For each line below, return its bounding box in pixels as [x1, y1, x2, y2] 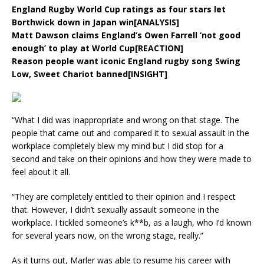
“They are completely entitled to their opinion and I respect [12, 191, 236, 203]
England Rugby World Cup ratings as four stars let [12, 4, 226, 15]
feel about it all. [12, 166, 70, 178]
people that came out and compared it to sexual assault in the [12, 127, 249, 139]
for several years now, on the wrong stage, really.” [12, 230, 203, 242]
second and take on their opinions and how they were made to [12, 153, 252, 165]
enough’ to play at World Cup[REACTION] [12, 42, 183, 54]
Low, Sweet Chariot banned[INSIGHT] [12, 68, 167, 80]
